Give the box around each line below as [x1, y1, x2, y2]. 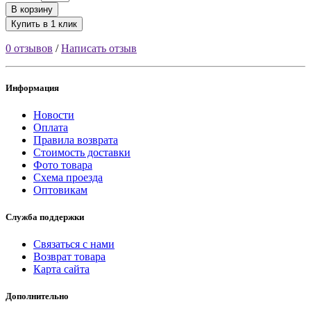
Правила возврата [33, 133, 118, 146]
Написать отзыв [61, 42, 137, 54]
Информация [6, 82, 59, 93]
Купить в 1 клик [11, 18, 77, 29]
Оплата [33, 121, 68, 133]
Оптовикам [33, 183, 87, 196]
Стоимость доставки [33, 146, 131, 158]
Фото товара [33, 158, 92, 171]
